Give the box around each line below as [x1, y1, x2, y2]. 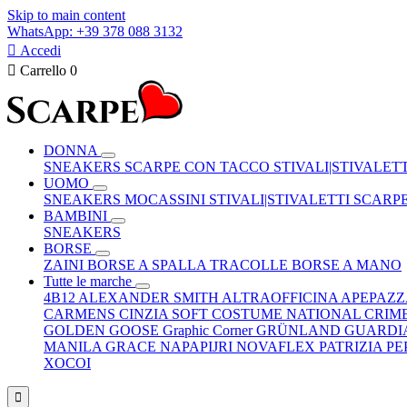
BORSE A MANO [292, 257, 402, 273]
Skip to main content [7, 7, 125, 23]
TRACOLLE [210, 257, 292, 273]
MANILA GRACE [44, 339, 160, 354]
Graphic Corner [163, 323, 256, 338]
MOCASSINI [124, 192, 209, 207]
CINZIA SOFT [119, 306, 212, 322]
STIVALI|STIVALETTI [209, 192, 353, 207]
